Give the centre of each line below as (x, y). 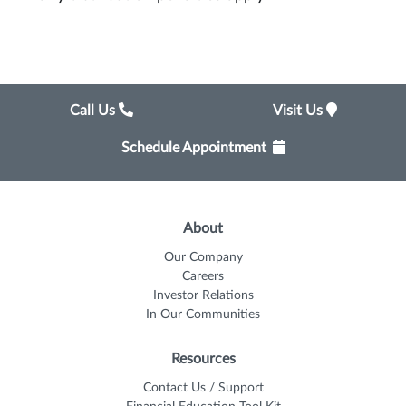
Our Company (203, 258)
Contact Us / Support (203, 388)
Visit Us (299, 111)
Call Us (94, 111)
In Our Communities (203, 315)
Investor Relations (203, 296)
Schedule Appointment (193, 148)
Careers (203, 277)
